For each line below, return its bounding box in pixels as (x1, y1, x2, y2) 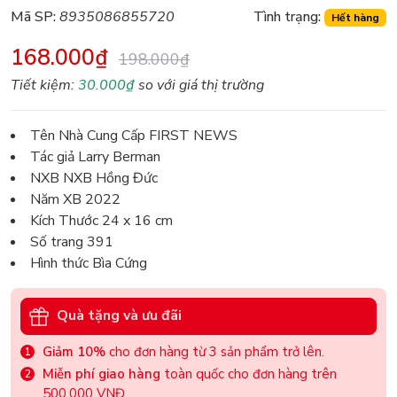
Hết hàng (331, 10, 380, 25)
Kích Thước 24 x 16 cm (30, 210, 173, 230)
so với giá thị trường (135, 74, 264, 95)
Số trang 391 (30, 231, 113, 252)
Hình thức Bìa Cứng (30, 253, 147, 273)
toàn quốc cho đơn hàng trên (160, 364, 337, 383)
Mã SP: (11, 6, 56, 27)
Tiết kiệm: (11, 74, 78, 95)
